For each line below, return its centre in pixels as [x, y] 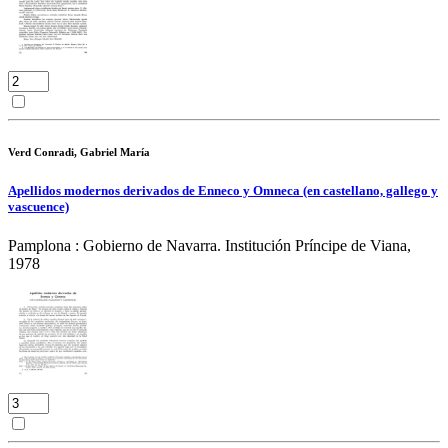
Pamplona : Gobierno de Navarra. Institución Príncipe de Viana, [209, 246]
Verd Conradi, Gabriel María [79, 152]
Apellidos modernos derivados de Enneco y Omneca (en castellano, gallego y [223, 191]
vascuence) [38, 207]
